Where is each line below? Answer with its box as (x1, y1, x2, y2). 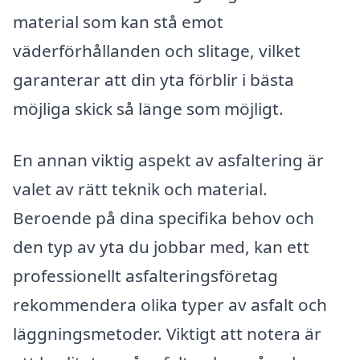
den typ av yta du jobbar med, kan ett (13, 235, 309, 259)
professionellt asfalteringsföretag (13, 264, 278, 288)
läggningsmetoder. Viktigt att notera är (13, 322, 321, 346)
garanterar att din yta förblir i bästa (13, 68, 294, 92)
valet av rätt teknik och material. (13, 178, 268, 201)
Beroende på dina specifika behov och (13, 207, 314, 230)
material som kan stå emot (13, 10, 223, 34)
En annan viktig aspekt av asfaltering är (13, 149, 324, 172)
